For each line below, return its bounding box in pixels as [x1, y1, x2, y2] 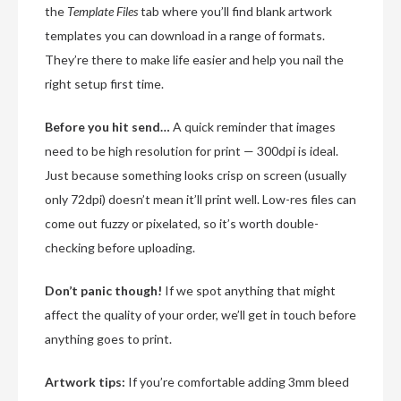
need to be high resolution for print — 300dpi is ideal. [45, 143, 338, 159]
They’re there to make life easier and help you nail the [45, 52, 344, 68]
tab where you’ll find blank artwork [138, 4, 332, 20]
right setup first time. [45, 76, 164, 92]
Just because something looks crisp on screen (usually [45, 167, 346, 183]
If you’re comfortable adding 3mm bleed [125, 374, 349, 390]
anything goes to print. [45, 331, 172, 347]
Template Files [67, 4, 138, 20]
